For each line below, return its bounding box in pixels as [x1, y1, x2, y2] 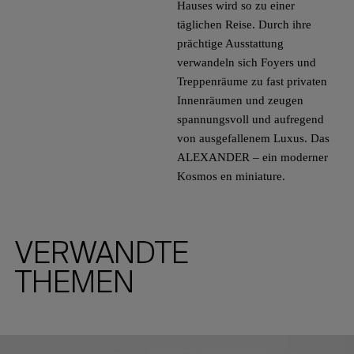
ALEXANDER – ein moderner [177, 150, 328, 164]
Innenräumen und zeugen [177, 93, 303, 107]
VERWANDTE [14, 233, 189, 273]
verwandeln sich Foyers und [177, 55, 316, 69]
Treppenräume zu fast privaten [177, 74, 327, 88]
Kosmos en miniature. [177, 169, 285, 183]
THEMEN [14, 262, 134, 302]
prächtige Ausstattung [177, 36, 284, 50]
